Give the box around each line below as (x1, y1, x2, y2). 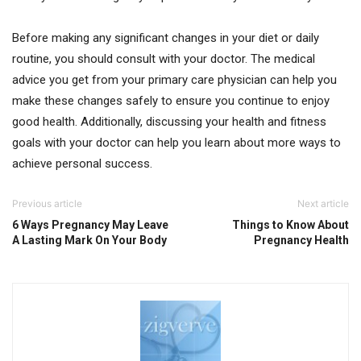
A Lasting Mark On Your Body (12, 234, 167, 247)
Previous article (12, 197, 82, 210)
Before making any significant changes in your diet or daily (12, 31, 319, 45)
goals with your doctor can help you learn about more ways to (12, 135, 341, 150)
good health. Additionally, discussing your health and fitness (12, 114, 326, 129)
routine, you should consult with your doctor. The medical (12, 52, 315, 66)
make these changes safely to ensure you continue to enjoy (12, 93, 330, 108)
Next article (297, 197, 349, 210)
